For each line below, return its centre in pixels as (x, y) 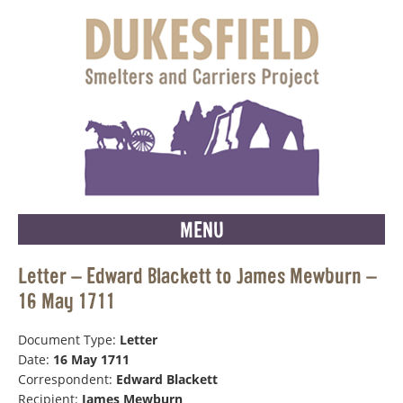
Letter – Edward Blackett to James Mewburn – (197, 275)
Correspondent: (67, 379)
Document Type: (69, 340)
